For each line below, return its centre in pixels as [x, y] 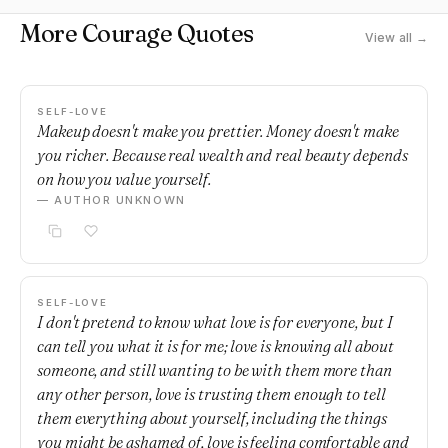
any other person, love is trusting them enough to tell [211, 394]
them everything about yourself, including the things [212, 418]
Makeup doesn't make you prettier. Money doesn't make [218, 131]
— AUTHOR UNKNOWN [111, 200]
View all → [396, 37]
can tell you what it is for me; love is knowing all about [215, 346]
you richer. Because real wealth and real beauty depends [222, 155]
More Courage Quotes [137, 33]
